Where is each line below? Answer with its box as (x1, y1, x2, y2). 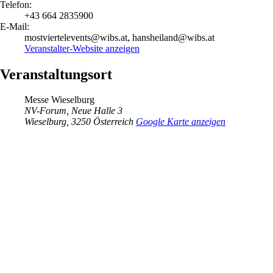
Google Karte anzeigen (136, 116, 225, 127)
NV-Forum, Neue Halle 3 (24, 105, 122, 116)
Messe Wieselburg (24, 94, 94, 105)
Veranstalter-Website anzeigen (24, 43, 140, 54)
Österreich (93, 116, 133, 127)
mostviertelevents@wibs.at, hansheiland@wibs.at (24, 32, 214, 43)
